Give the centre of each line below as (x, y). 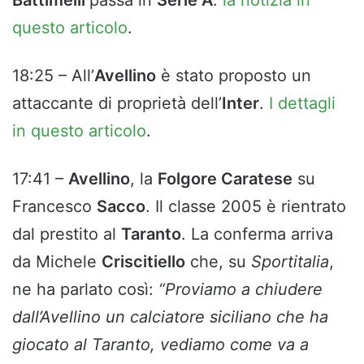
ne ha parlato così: (85, 290)
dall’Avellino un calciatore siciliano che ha (170, 317)
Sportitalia (290, 262)
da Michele (57, 262)
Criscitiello (143, 262)
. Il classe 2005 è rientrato (246, 207)
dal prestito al (67, 234)
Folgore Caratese (225, 179)
